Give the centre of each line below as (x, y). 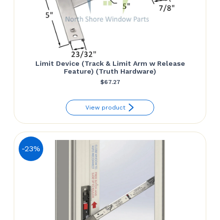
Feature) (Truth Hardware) (110, 71)
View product (105, 107)
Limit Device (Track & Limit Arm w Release (110, 63)
